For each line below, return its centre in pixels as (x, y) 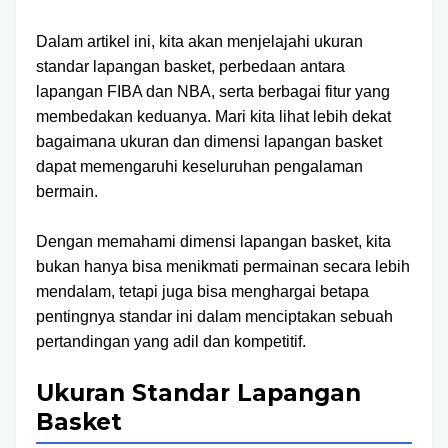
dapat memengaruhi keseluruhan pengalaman (199, 166)
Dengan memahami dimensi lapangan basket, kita (213, 241)
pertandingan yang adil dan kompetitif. (171, 341)
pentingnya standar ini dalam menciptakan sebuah (214, 316)
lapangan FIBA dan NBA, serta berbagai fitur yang (213, 91)
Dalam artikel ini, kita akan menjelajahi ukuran (199, 41)
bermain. (67, 191)
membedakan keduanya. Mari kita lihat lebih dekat (213, 116)
